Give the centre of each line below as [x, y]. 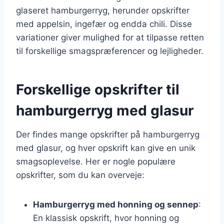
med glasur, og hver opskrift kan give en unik [106, 148]
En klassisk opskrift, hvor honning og [106, 218]
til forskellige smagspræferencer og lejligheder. [110, 51]
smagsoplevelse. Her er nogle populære [96, 161]
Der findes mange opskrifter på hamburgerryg [108, 134]
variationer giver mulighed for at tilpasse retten [110, 37]
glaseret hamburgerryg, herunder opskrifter [103, 10]
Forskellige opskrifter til [98, 89]
